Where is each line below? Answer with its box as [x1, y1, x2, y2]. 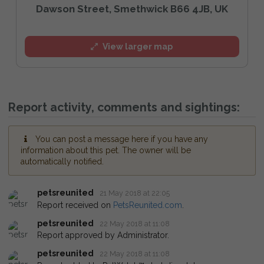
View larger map [103, 41, 173, 51]
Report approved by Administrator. [37, 230, 169, 240]
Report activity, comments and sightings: [8, 101, 240, 115]
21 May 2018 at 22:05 [100, 189, 170, 198]
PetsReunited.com [113, 200, 182, 210]
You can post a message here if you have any [35, 134, 208, 144]
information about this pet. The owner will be [21, 146, 191, 156]
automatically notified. [21, 157, 104, 167]
